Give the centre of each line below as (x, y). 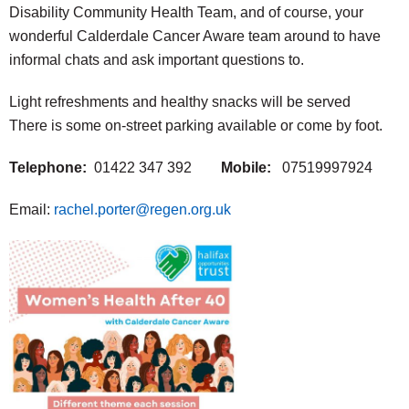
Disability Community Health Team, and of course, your (186, 13)
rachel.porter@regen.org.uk (142, 210)
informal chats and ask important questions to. (157, 60)
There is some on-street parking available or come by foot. (196, 126)
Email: (31, 210)
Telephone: (48, 168)
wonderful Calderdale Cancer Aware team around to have (195, 37)
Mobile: (252, 168)
